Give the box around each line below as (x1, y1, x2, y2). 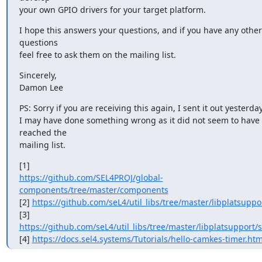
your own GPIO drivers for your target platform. (19, 4, 206, 15)
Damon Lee (19, 82, 63, 93)
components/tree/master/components (19, 184, 168, 195)
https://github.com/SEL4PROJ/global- (19, 172, 163, 183)
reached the (19, 127, 67, 138)
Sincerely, (19, 70, 57, 81)
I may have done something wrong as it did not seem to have (19, 115, 260, 126)
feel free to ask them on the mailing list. (19, 49, 176, 60)
